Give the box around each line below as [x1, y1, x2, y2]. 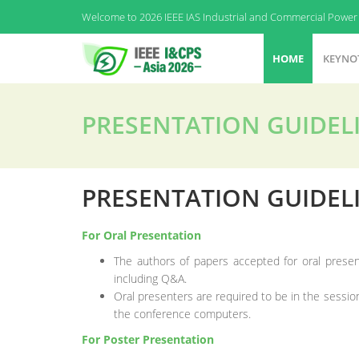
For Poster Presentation [82, 332, 214, 347]
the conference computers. [114, 306, 251, 321]
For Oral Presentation [82, 228, 201, 243]
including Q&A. [114, 271, 187, 286]
